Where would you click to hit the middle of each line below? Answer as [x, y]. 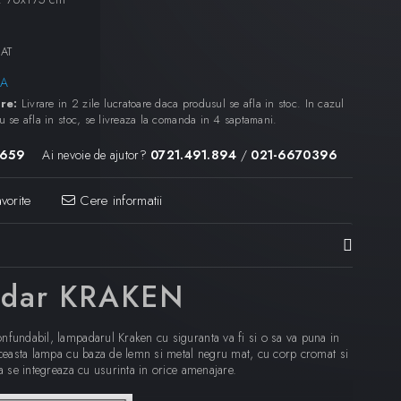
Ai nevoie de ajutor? [94, 154]
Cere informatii [119, 200]
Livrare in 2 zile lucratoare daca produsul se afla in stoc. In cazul [181, 103]
